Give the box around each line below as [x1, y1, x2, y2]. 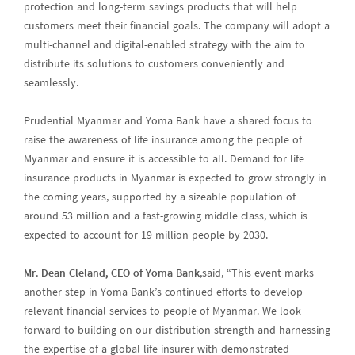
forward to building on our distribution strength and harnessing [23, 321, 330, 340]
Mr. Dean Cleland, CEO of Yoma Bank [23, 264, 200, 283]
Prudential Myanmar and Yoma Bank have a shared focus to [23, 112, 312, 131]
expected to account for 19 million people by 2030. [23, 226, 268, 245]
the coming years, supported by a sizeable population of [23, 188, 296, 207]
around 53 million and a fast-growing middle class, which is [23, 207, 307, 226]
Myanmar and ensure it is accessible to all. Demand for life [23, 150, 304, 169]
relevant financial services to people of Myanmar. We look [23, 302, 301, 321]
